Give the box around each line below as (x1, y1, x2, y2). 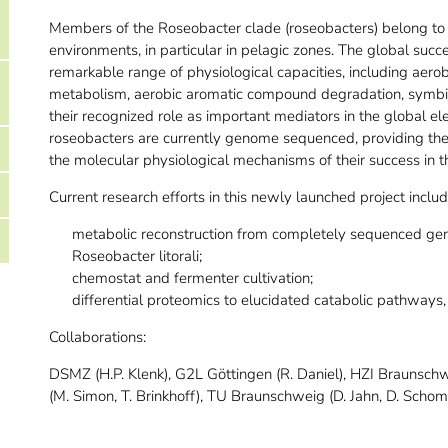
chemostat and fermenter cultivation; (72, 268, 313, 288)
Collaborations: (49, 327, 146, 347)
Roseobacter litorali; (72, 246, 202, 266)
